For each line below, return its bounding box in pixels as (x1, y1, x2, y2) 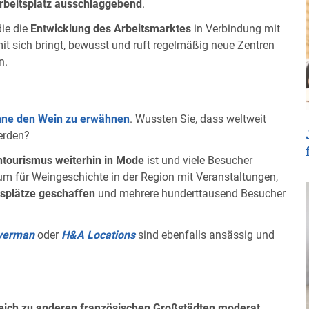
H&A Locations (61, 228, 135, 241)
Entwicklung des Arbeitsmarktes (30, 22, 191, 36)
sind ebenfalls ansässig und (135, 228, 275, 241)
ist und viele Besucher (144, 153, 252, 167)
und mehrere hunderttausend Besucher (95, 186, 286, 200)
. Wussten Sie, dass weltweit (130, 112, 266, 126)
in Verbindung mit (191, 22, 280, 36)
